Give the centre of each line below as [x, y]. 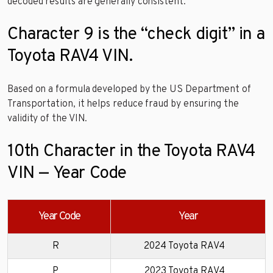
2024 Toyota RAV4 [184, 246]
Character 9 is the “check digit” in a [136, 35]
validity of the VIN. [48, 119]
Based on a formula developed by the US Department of [129, 90]
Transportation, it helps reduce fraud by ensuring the [123, 105]
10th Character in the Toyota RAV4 [131, 152]
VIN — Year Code [67, 174]
